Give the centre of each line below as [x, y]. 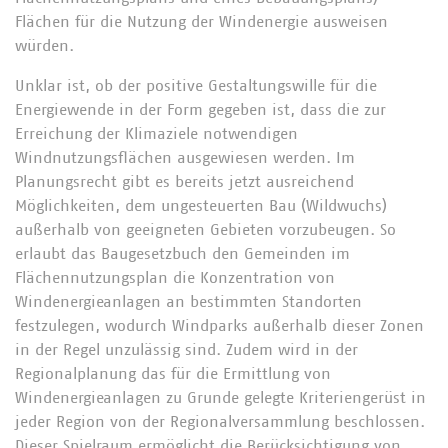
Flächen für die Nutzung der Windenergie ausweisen [201, 22]
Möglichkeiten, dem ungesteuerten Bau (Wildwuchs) [201, 206]
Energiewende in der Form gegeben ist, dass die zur [200, 110]
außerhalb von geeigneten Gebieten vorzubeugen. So [205, 230]
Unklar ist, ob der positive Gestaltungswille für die [196, 86]
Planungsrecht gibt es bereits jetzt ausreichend [184, 182]
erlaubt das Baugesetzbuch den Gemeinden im [182, 254]
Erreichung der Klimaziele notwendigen [156, 134]
